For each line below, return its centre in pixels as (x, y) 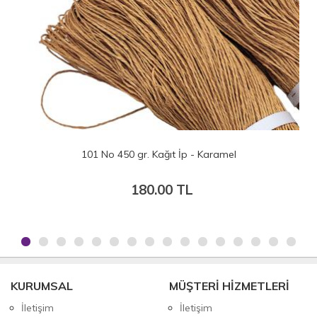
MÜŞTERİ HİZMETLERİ (229, 286)
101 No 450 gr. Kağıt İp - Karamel (158, 154)
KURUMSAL (42, 286)
